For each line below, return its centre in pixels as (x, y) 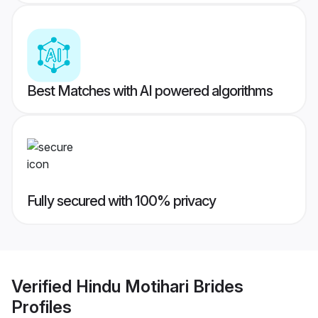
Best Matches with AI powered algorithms (150, 91)
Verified (44, 286)
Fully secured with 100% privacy (121, 201)
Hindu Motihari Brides (160, 286)
